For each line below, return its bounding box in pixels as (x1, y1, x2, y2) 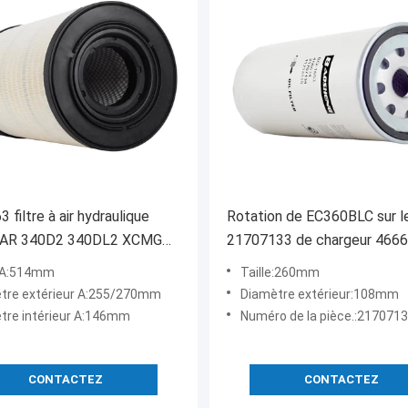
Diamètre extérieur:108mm (240, 287, 399, 302)
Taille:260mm (240, 265, 320, 280)
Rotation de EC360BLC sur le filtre (227, 208, 306, 226)
